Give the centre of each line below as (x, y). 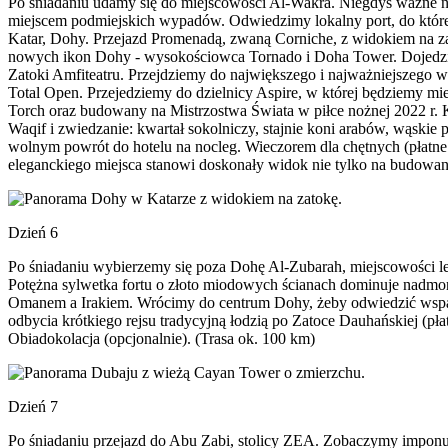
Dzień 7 (33, 406)
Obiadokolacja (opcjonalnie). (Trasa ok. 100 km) (161, 338)
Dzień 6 (33, 232)
